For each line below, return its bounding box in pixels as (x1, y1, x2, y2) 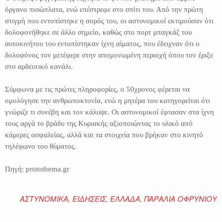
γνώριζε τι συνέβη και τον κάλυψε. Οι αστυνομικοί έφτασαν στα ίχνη (5, 108, 214, 116)
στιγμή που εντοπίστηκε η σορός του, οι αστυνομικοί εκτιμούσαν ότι (5, 16, 214, 25)
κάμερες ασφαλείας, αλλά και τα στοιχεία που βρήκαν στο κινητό (5, 130, 203, 139)
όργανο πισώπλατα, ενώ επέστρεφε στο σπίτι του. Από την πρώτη (5, 5, 203, 13)
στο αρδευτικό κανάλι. (5, 62, 73, 70)
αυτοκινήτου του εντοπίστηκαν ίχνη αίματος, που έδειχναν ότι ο (5, 39, 200, 48)
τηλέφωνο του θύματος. (5, 142, 76, 150)
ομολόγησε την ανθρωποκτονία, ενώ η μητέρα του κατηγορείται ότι (5, 96, 210, 105)
